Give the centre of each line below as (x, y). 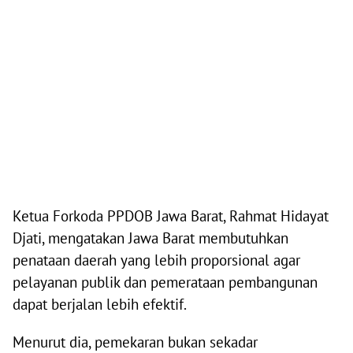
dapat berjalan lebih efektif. (100, 305)
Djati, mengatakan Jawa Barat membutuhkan (150, 238)
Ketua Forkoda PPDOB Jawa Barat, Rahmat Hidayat (171, 216)
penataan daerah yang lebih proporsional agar (156, 260)
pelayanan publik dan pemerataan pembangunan (165, 282)
